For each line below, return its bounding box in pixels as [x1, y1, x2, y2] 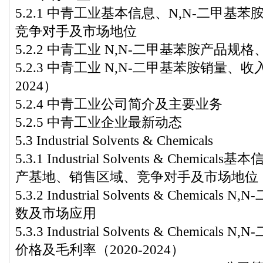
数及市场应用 [15, 205, 96, 221]
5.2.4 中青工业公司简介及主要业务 [15, 96, 222, 112]
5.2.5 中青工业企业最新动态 [15, 114, 182, 130]
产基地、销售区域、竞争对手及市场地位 [15, 169, 258, 184]
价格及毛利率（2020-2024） [15, 242, 184, 257]
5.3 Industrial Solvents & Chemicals [15, 133, 213, 148]
